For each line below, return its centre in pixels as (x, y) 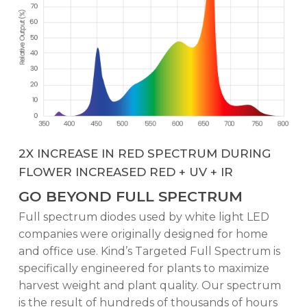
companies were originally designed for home (143, 234)
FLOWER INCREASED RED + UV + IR (125, 172)
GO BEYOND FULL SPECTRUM (130, 196)
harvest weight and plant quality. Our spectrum (149, 285)
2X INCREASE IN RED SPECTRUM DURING (144, 153)
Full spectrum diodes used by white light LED (144, 217)
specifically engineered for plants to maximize (144, 268)
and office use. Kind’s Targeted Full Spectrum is (149, 251)
